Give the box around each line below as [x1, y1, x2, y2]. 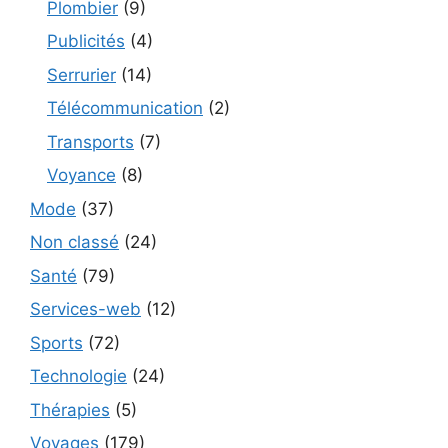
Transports [47, 131, 134, 152]
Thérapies [30, 399, 110, 420]
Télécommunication [47, 98, 203, 119]
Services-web [30, 299, 141, 320]
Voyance [47, 165, 116, 186]
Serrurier [47, 64, 116, 85]
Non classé [30, 232, 119, 253]
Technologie [30, 366, 127, 387]
